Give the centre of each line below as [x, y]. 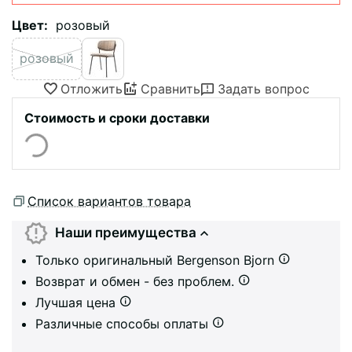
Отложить [92, 88]
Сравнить [170, 88]
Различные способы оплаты [124, 323]
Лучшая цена [77, 302]
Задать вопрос [264, 88]
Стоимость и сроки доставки [117, 117]
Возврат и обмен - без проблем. [137, 281]
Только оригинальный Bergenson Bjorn [157, 260]
